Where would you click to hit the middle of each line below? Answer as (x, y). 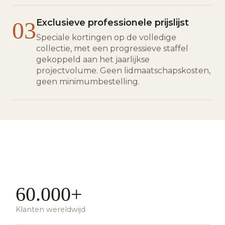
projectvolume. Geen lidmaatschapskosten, (123, 71)
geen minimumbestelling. (88, 82)
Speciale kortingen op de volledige (106, 38)
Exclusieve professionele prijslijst (113, 23)
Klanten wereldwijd (50, 210)
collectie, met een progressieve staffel (112, 49)
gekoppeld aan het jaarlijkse (93, 60)
